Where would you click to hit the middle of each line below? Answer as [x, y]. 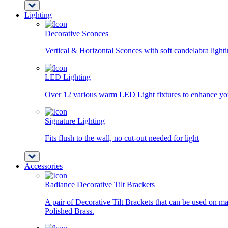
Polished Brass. [69, 211]
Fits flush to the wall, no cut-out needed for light [122, 138]
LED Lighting [68, 77]
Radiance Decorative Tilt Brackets [100, 184]
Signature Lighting [75, 121]
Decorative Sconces [77, 33]
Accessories [44, 166]
